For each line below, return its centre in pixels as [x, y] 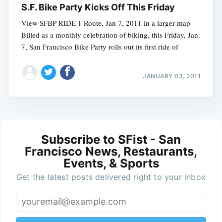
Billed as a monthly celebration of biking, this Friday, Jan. [111, 35]
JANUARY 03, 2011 [172, 76]
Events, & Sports [111, 163]
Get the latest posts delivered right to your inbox [111, 177]
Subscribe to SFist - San [111, 139]
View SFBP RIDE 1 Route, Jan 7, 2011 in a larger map [106, 23]
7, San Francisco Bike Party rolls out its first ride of [100, 47]
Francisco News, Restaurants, [111, 151]
